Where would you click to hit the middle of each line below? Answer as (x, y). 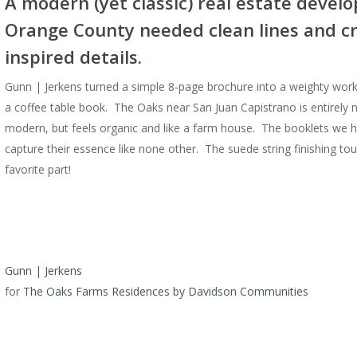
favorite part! (38, 169)
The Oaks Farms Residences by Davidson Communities (166, 291)
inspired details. (74, 56)
